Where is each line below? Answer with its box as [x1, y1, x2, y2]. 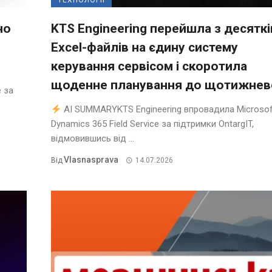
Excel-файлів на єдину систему [51, 40, 238, 55]
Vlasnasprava [64, 155, 118, 165]
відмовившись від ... [51, 133, 134, 144]
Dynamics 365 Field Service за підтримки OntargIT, [51, 118, 254, 130]
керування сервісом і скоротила [51, 59, 247, 74]
